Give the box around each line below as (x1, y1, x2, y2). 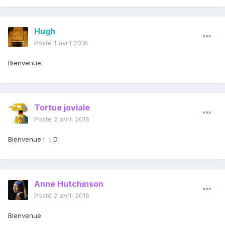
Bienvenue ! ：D (8, 135, 58, 144)
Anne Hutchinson (34, 179, 103, 189)
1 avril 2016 (54, 39, 88, 47)
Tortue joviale (34, 102, 90, 113)
